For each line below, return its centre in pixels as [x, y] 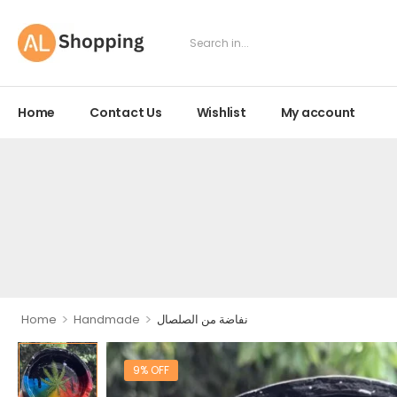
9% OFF [151, 370]
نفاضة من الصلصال [202, 319]
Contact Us [126, 113]
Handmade [106, 319]
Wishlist [221, 113]
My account [318, 113]
